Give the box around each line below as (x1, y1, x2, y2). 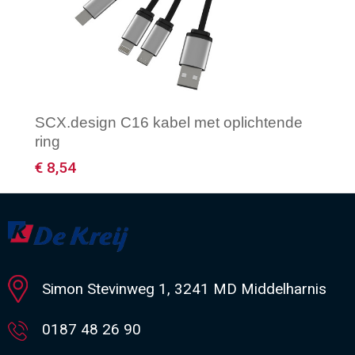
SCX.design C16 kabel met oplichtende (35, 114, 303, 132)
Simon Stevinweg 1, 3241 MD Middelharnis (41, 280, 326, 298)
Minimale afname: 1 (59, 244, 187, 261)
